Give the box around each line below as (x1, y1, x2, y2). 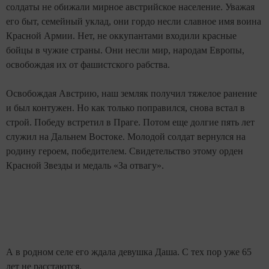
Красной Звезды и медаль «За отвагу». (6, 160, 164, 171)
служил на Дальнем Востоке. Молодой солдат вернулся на (6, 131, 246, 142)
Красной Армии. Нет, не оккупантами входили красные (6, 31, 237, 41)
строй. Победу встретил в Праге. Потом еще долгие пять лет (6, 117, 255, 128)
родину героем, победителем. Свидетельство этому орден (6, 146, 243, 157)
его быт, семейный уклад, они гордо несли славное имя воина (6, 16, 261, 27)
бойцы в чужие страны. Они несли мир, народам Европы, (6, 45, 244, 56)
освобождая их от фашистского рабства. (6, 59, 170, 70)
